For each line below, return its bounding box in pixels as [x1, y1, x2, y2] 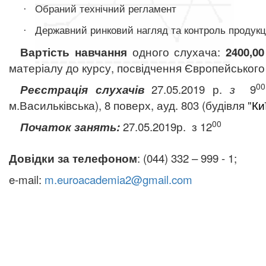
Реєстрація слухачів [20, 81, 144, 97]
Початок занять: [20, 119, 120, 135]
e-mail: [9, 172, 45, 188]
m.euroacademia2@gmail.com [45, 172, 192, 188]
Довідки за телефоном [9, 150, 137, 166]
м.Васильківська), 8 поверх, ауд [9, 97, 175, 113]
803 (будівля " [181, 97, 252, 113]
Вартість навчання [20, 44, 132, 60]
